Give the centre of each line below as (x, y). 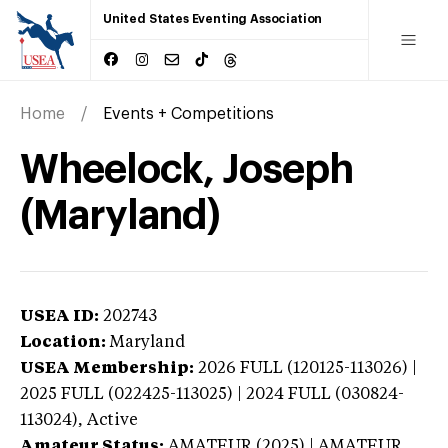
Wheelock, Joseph (186, 169)
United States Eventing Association (213, 19)
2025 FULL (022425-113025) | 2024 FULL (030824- (212, 394)
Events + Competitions (188, 113)
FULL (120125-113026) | (328, 368)
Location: (63, 342)
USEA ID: (59, 316)
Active (112, 420)
